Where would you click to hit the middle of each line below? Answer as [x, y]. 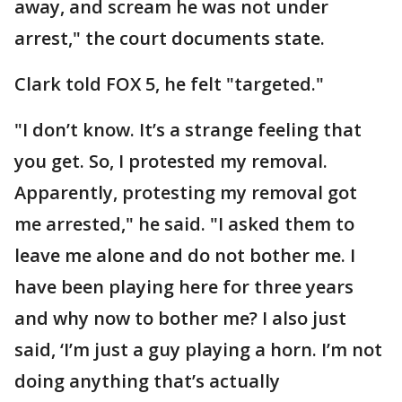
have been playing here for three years [184, 287]
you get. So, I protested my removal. [171, 161]
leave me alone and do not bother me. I [185, 255]
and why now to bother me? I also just [180, 318]
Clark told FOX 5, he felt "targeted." [169, 84]
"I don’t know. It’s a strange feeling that [188, 130]
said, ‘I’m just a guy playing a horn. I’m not [198, 350]
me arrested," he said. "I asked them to [184, 224]
